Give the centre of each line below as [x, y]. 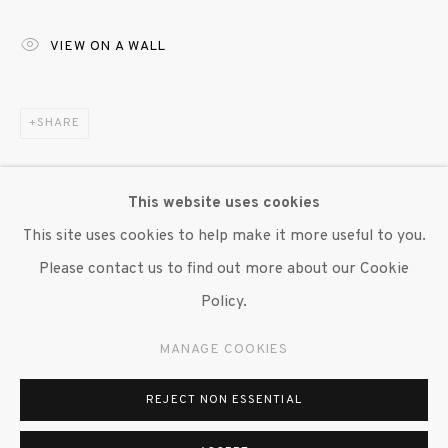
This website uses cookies [224, 203]
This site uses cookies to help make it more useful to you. [224, 236]
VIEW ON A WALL [108, 46]
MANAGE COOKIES [224, 349]
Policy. [224, 302]
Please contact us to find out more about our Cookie [224, 269]
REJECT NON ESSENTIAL [224, 400]
